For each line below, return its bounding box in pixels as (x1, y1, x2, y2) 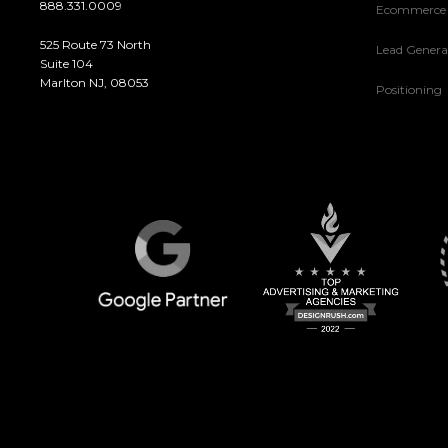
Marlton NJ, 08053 (40, 74, 149, 90)
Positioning (376, 81, 442, 97)
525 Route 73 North (40, 36, 151, 52)
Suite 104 (40, 55, 93, 71)
